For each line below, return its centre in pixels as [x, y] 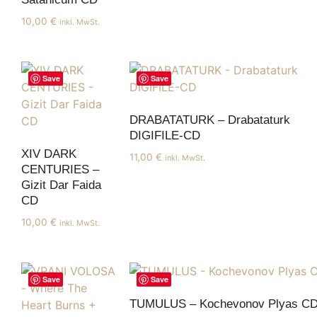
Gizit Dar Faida [61, 185]
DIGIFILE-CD [165, 136]
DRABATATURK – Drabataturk [210, 120]
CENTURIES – [60, 170]
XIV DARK [49, 154]
